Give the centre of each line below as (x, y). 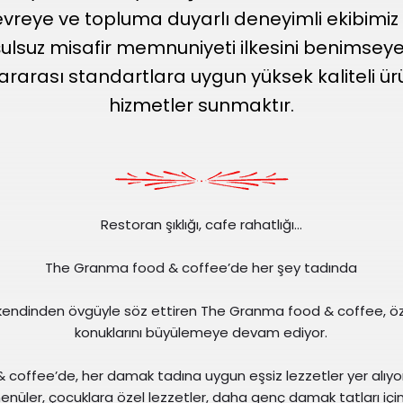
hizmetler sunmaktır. (201, 105)
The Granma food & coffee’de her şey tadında (201, 267)
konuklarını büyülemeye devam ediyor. (201, 332)
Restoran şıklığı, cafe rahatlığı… (201, 224)
